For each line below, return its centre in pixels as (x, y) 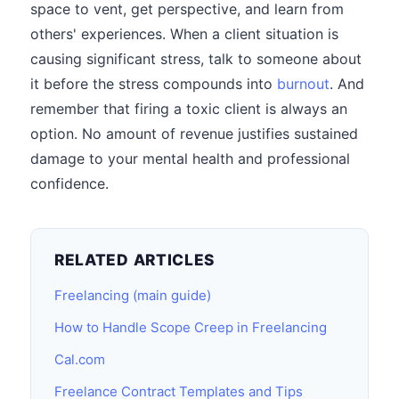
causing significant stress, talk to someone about (196, 59)
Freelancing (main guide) (133, 295)
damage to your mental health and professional (190, 159)
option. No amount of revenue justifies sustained (194, 134)
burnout (303, 84)
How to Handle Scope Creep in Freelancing (191, 327)
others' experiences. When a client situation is (184, 34)
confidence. (69, 183)
